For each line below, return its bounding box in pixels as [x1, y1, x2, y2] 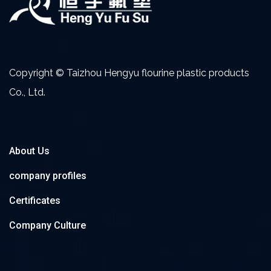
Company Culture [9, 220, 86, 232]
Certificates [9, 195, 60, 207]
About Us [9, 145, 50, 157]
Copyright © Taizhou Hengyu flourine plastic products [9, 67, 249, 79]
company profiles [9, 170, 87, 182]
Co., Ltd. [9, 87, 45, 99]
